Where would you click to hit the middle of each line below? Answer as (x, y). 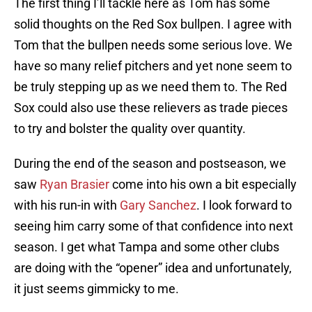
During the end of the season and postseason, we (150, 164)
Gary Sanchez (158, 205)
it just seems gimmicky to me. (96, 289)
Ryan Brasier (75, 185)
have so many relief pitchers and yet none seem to (153, 66)
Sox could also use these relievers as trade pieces (151, 108)
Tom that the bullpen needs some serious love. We (153, 45)
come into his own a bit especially (203, 185)
